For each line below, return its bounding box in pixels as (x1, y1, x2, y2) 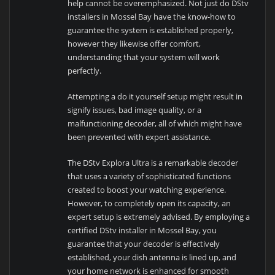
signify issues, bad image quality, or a (68, 104, 202, 116)
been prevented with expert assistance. (68, 131, 211, 143)
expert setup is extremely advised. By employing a (68, 211, 250, 223)
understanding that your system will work (68, 51, 220, 63)
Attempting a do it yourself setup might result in (68, 91, 243, 103)
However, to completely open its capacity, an (68, 198, 231, 209)
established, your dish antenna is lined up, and (68, 252, 237, 263)
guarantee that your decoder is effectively (68, 238, 220, 250)
